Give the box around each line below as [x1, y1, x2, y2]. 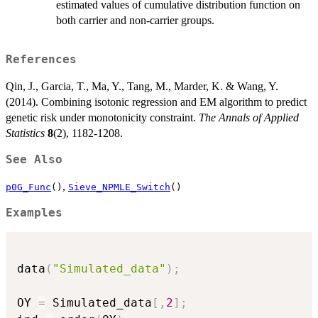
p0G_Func [6, 182, 51, 193]
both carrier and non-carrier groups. [56, 13, 214, 26]
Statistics [6, 127, 45, 140]
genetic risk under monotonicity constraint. [6, 111, 199, 124]
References [6, 53, 77, 67]
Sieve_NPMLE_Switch [68, 182, 170, 193]
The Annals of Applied [199, 111, 299, 124]
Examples [6, 207, 62, 220]
